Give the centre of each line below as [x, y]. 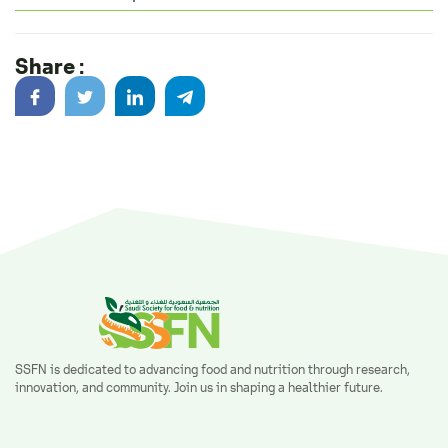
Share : [49, 65]
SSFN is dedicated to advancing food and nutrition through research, [212, 370]
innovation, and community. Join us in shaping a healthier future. [199, 388]
